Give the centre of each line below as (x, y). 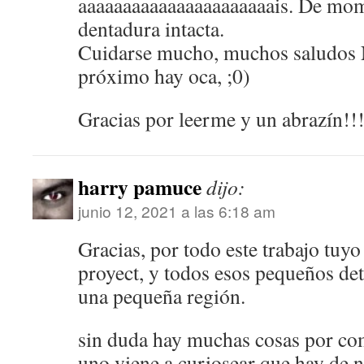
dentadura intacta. (151, 28)
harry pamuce (140, 187)
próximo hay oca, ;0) (164, 76)
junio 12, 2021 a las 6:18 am (177, 211)
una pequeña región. (162, 296)
